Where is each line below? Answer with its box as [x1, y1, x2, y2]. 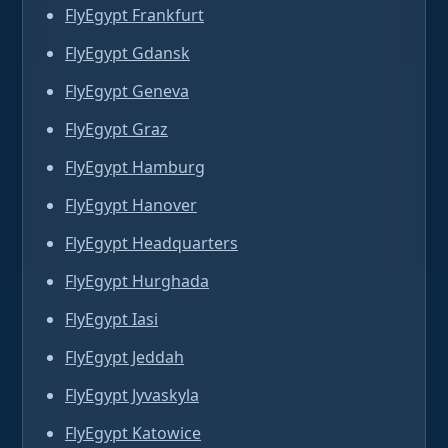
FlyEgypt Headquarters [65, 232, 238, 254]
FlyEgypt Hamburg [65, 156, 205, 178]
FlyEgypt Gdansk [65, 42, 190, 64]
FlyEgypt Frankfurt [65, 4, 204, 26]
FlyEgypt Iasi [65, 308, 158, 330]
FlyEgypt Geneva [65, 80, 189, 102]
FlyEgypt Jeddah [65, 346, 184, 368]
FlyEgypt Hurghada [65, 270, 209, 292]
